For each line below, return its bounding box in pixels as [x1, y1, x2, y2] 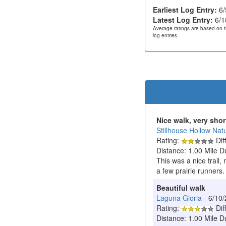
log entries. [153, 31, 179, 39]
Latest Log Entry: [153, 14, 213, 25]
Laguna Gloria [156, 192, 202, 203]
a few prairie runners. [156, 165, 224, 176]
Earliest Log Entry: [153, 4, 217, 15]
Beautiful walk [156, 182, 205, 193]
